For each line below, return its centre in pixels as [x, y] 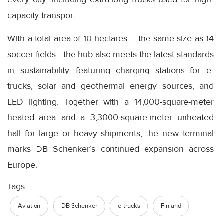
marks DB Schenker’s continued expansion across [110, 149]
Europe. [22, 165]
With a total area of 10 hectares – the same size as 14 [110, 38]
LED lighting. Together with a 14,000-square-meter [110, 101]
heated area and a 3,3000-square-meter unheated [110, 117]
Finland [171, 205]
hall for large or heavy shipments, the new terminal [110, 133]
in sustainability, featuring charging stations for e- [110, 70]
